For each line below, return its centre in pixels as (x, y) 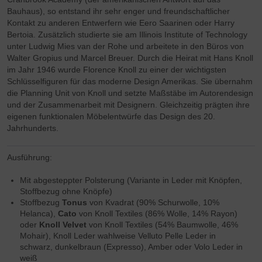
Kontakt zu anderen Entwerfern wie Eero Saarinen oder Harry (121, 23)
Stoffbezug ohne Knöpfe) (66, 192)
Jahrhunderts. (33, 128)
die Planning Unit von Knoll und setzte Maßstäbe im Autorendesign (130, 93)
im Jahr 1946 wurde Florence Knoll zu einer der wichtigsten (117, 70)
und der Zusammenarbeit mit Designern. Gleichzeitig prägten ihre (129, 105)
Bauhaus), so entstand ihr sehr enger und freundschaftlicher (119, 11)
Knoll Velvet (62, 225)
